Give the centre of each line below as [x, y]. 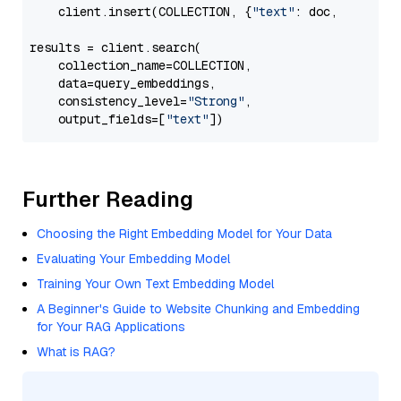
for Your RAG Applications [111, 327]
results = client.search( [115, 47]
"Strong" [216, 101]
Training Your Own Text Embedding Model [155, 284]
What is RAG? [76, 352]
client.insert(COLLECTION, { [141, 12]
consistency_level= [108, 101]
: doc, [320, 12]
